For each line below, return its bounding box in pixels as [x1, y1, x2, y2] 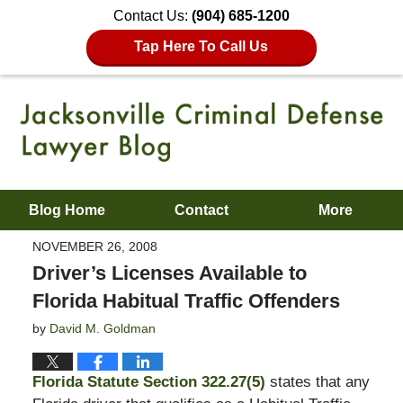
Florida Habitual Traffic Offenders [31, 290, 340, 313]
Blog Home [29, 201, 106, 218]
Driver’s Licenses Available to [31, 262, 307, 285]
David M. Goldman [49, 321, 156, 336]
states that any [264, 373, 370, 391]
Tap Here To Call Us [134, 39, 269, 54]
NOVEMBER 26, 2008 [31, 239, 157, 255]
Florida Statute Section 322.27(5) [31, 373, 265, 391]
